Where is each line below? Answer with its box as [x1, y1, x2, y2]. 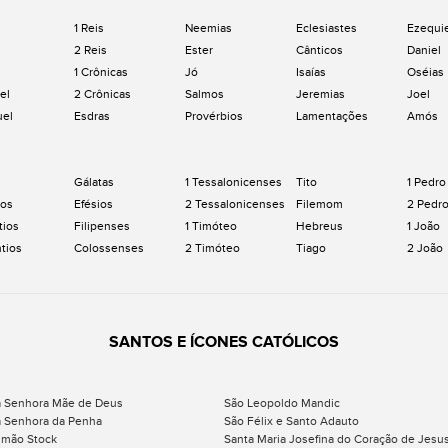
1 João [407, 219, 440, 233]
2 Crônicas [74, 87, 131, 101]
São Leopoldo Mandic [224, 396, 340, 410]
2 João [407, 241, 443, 255]
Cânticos [296, 43, 343, 57]
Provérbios [185, 109, 243, 123]
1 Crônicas [74, 65, 128, 79]
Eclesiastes [296, 21, 357, 35]
